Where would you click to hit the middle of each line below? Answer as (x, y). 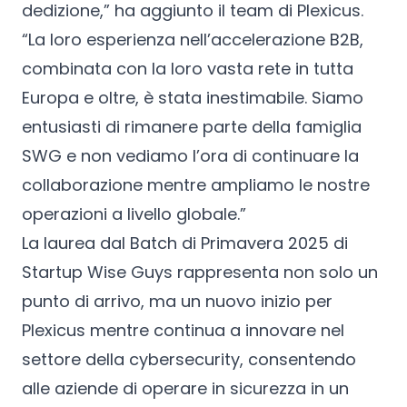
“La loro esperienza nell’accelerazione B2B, (193, 39)
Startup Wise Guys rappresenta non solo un (200, 272)
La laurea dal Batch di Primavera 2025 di (185, 243)
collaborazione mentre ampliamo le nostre (196, 184)
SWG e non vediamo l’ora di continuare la (190, 155)
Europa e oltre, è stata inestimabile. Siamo (193, 97)
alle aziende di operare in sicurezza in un (185, 388)
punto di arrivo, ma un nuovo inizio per (177, 301)
